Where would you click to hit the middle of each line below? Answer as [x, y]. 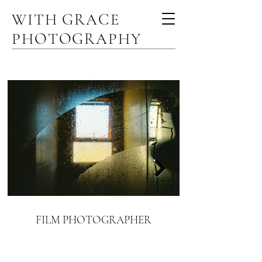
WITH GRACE [66, 20]
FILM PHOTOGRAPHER [94, 220]
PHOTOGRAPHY [77, 39]
